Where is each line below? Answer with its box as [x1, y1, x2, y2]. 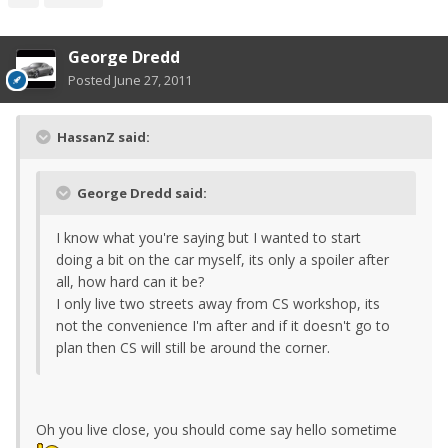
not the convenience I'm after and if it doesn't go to [56, 315, 390, 335]
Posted [68, 70, 114, 89]
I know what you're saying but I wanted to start [56, 227, 361, 247]
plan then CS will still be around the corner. [56, 337, 330, 357]
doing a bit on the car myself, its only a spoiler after [56, 249, 389, 269]
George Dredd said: [74, 183, 207, 202]
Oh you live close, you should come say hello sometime [36, 419, 397, 439]
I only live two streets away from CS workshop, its [56, 293, 380, 313]
